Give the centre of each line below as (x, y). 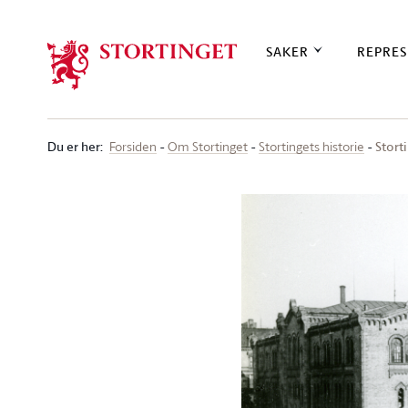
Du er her (74, 146)
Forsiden (133, 146)
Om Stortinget (208, 146)
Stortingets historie (311, 146)
